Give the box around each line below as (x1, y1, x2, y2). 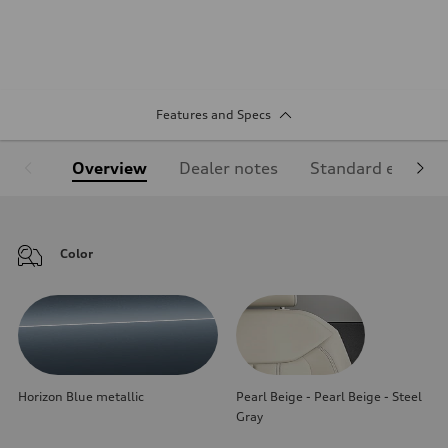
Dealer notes (179, 157, 278, 178)
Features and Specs (155, 106, 271, 122)
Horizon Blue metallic (18, 388, 144, 404)
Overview (72, 157, 147, 178)
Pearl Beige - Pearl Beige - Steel (236, 388, 422, 404)
